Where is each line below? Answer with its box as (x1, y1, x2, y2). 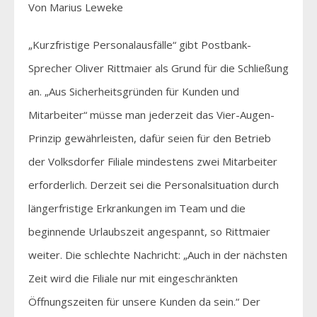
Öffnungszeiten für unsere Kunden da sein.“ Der (28, 294, 260, 309)
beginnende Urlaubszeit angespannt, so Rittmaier (28, 224, 270, 238)
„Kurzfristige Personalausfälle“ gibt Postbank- (28, 37, 251, 52)
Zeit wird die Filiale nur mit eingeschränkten (28, 270, 238, 285)
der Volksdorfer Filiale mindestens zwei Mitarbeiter (28, 154, 277, 168)
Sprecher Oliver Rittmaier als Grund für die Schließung (28, 60, 289, 75)
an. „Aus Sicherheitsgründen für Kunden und (28, 83, 239, 98)
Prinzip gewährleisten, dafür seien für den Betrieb (28, 130, 271, 145)
